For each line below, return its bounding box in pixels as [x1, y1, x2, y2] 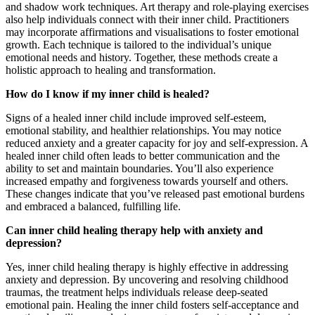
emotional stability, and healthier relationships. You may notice [6, 124, 281, 137]
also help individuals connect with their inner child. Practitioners [6, 13, 289, 26]
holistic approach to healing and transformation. [6, 64, 216, 77]
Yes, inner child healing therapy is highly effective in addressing [6, 261, 288, 274]
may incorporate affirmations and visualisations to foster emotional [6, 26, 299, 39]
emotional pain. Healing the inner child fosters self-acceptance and [6, 299, 299, 311]
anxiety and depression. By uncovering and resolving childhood [6, 274, 288, 286]
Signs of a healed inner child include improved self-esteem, [6, 112, 266, 124]
